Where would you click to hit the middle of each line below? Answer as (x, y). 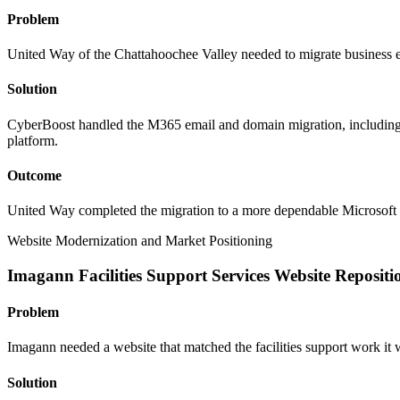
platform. (33, 140)
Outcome (34, 175)
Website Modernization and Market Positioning (140, 241)
